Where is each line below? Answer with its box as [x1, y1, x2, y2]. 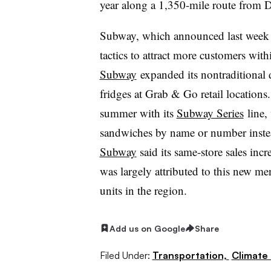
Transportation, [152, 249, 229, 262]
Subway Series [176, 105, 244, 120]
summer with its [99, 105, 177, 120]
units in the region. [99, 182, 191, 198]
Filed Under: [99, 249, 150, 262]
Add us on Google [109, 223, 185, 233]
